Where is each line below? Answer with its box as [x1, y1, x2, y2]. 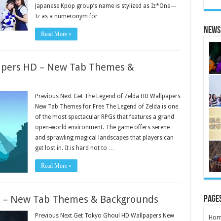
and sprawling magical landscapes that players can [35, 134, 174, 141]
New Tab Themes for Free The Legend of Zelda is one [35, 103, 178, 110]
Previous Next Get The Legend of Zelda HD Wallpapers [35, 92, 181, 100]
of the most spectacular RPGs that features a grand [35, 113, 174, 120]
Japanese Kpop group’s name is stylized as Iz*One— [35, 2, 177, 9]
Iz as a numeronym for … [35, 12, 105, 20]
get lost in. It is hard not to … [35, 144, 114, 151]
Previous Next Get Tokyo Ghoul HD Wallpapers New [35, 212, 174, 219]
